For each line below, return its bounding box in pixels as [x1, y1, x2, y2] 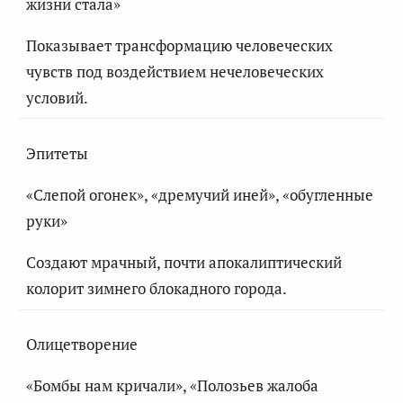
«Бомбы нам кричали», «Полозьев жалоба [25, 375, 318, 397]
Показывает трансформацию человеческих [25, 34, 333, 56]
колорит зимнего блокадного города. [25, 278, 287, 300]
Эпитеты [25, 143, 88, 165]
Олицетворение [25, 334, 138, 355]
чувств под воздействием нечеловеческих [25, 60, 324, 82]
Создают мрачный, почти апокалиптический [25, 252, 342, 273]
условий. [25, 86, 88, 108]
